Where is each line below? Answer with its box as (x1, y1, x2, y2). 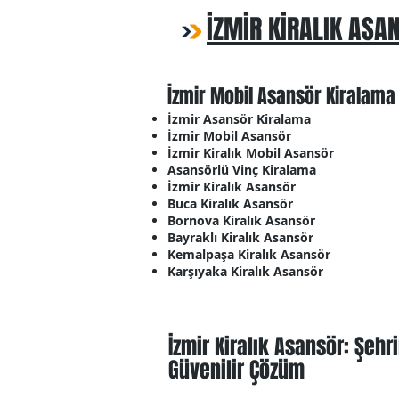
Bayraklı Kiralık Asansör (167, 229, 313, 246)
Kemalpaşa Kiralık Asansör (167, 246, 330, 263)
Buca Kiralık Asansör (167, 195, 293, 212)
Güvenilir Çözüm (168, 354, 305, 386)
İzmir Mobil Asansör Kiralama (167, 82, 395, 110)
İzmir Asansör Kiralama (167, 110, 311, 127)
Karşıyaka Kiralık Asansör (167, 263, 323, 280)
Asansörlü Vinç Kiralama (167, 161, 316, 178)
